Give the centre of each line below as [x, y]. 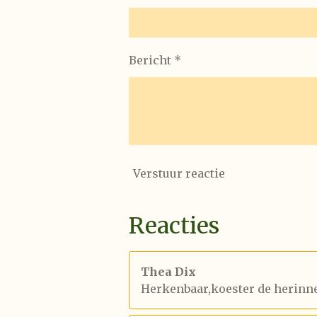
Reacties [174, 225]
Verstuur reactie [179, 174]
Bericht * [155, 60]
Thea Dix [168, 271]
